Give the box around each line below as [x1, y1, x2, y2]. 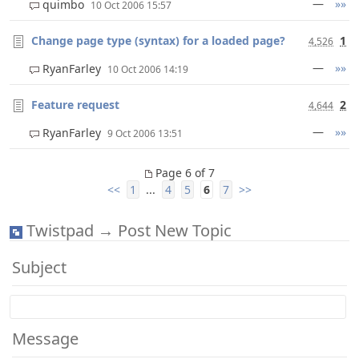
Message [12, 328, 83, 349]
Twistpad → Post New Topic [22, 220, 232, 241]
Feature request [31, 97, 119, 112]
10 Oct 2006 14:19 [107, 63, 188, 76]
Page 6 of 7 [151, 165, 215, 180]
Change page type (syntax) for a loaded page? [31, 33, 285, 48]
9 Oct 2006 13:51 [107, 127, 183, 140]
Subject [12, 256, 67, 278]
